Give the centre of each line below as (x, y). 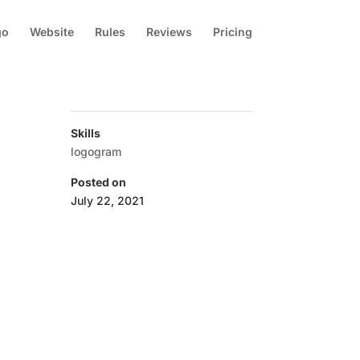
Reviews (169, 32)
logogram (96, 151)
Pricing (232, 32)
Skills (85, 133)
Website (51, 32)
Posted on (98, 182)
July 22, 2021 (107, 200)
